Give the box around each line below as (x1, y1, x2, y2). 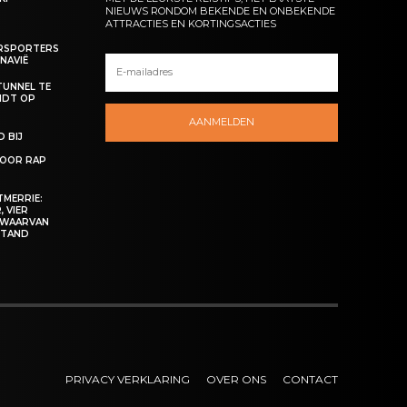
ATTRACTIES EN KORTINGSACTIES (105, 16, 277, 30)
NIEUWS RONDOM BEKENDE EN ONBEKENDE (105, 4, 336, 17)
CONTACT (282, 372, 338, 387)
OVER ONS (205, 372, 266, 387)
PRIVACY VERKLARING (65, 372, 190, 387)
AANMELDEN (189, 115, 255, 129)
